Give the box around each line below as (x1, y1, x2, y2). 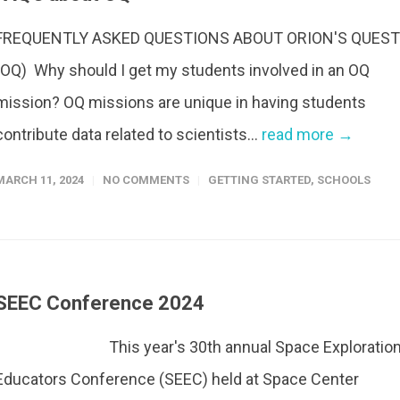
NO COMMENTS (103, 173, 189, 187)
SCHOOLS (317, 173, 371, 187)
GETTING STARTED (208, 173, 311, 187)
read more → (262, 125, 354, 144)
